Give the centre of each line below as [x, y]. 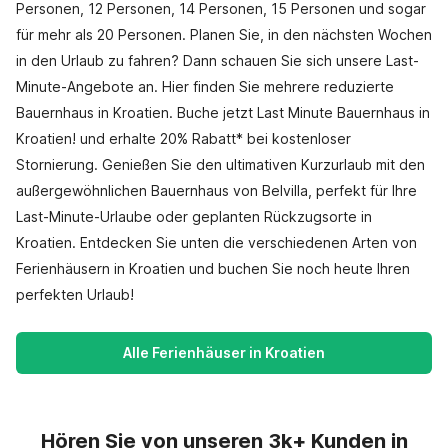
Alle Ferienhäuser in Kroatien [224, 352]
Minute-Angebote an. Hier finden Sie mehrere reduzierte [205, 86]
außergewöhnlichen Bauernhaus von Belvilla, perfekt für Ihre [216, 190]
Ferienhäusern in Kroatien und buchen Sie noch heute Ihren [213, 268]
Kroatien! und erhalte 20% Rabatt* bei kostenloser [183, 138]
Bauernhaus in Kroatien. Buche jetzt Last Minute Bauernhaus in [223, 112]
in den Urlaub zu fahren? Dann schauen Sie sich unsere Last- [217, 60]
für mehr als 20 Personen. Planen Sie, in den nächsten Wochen [224, 34]
